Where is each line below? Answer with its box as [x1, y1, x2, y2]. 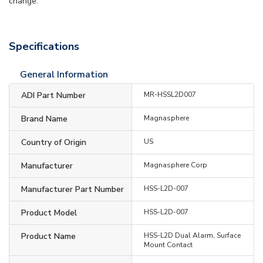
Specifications [9, 39, 79, 53]
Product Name [21, 230, 76, 242]
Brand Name [21, 113, 68, 124]
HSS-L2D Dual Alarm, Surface [143, 230, 241, 240]
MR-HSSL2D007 [143, 89, 196, 99]
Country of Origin [21, 136, 86, 148]
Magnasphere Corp [143, 160, 207, 170]
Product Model [21, 207, 77, 218]
